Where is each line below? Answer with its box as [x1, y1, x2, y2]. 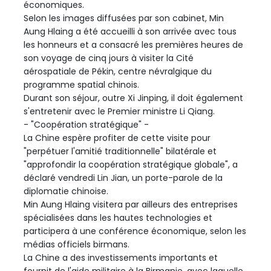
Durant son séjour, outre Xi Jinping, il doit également [24, 92, 243, 105]
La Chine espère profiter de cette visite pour [24, 132, 211, 145]
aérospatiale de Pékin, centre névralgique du [24, 65, 212, 78]
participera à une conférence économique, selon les [24, 225, 246, 238]
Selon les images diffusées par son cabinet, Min [24, 12, 224, 25]
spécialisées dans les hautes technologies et [24, 212, 212, 224]
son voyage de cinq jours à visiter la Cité [24, 52, 194, 65]
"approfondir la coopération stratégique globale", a [24, 158, 238, 171]
